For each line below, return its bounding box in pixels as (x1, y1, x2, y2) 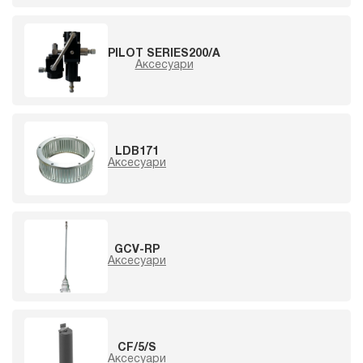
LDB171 (115, 147, 159, 158)
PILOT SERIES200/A (108, 49, 220, 60)
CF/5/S (117, 343, 156, 354)
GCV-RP (114, 245, 160, 256)
